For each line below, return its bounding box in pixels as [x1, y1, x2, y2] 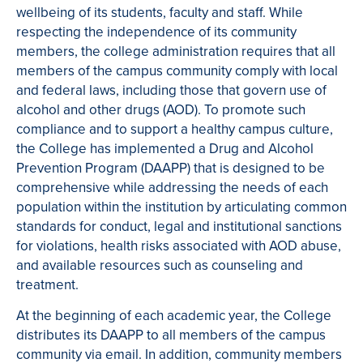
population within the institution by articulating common [16, 197, 347, 218]
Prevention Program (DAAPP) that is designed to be [16, 158, 325, 179]
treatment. [16, 275, 79, 296]
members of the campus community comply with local [16, 61, 338, 82]
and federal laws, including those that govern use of [16, 80, 327, 101]
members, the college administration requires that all [16, 41, 335, 62]
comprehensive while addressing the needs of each [16, 177, 328, 199]
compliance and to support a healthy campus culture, [16, 119, 333, 140]
